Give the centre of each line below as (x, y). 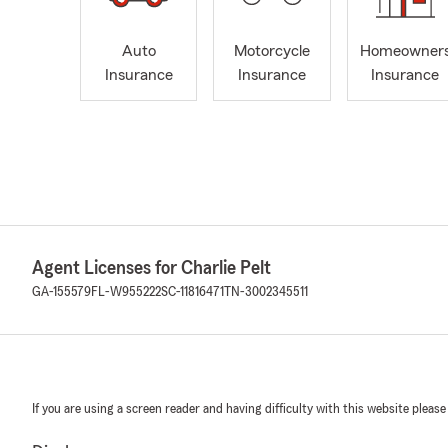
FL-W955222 (126, 292)
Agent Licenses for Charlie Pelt (151, 268)
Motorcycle (271, 51)
